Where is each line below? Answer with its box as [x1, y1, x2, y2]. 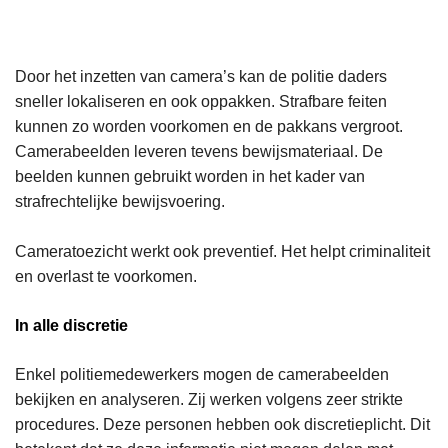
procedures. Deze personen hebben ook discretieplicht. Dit [15, 416, 430, 434]
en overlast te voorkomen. [15, 268, 197, 286]
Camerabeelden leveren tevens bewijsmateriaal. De [15, 143, 383, 161]
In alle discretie [15, 317, 128, 335]
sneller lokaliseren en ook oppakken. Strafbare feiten [15, 93, 387, 111]
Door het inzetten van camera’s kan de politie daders [15, 68, 387, 86]
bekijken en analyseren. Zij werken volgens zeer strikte [15, 391, 403, 409]
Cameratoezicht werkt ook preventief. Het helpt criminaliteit [15, 243, 430, 261]
